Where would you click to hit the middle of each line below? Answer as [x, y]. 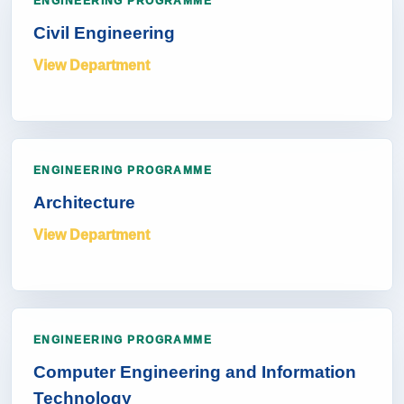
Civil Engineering [104, 35]
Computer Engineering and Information [195, 374]
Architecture [84, 204]
